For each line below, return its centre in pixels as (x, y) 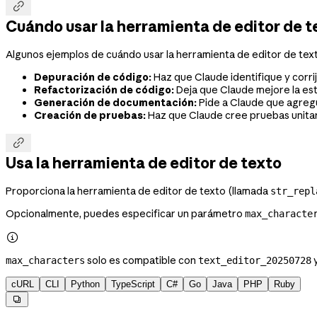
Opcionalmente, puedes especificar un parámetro (125, 213)
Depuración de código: (93, 77)
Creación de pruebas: (90, 115)
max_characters (45, 260)
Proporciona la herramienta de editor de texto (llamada (138, 191)
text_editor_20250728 (255, 260)
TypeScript (133, 284)
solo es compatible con (142, 260)
